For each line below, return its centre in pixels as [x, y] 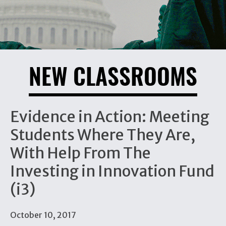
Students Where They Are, [103, 135]
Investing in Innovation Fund [112, 171]
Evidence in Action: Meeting [110, 117]
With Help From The [80, 153]
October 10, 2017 [43, 215]
